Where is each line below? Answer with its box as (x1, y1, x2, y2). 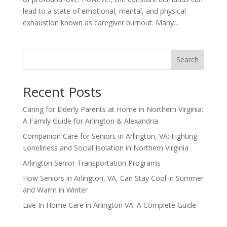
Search (176, 55, 199, 65)
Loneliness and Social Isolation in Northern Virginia (22, 142, 188, 153)
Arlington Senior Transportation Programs (22, 158, 161, 168)
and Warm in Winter (22, 184, 88, 195)
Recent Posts (22, 82, 101, 101)
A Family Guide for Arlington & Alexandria (22, 116, 158, 126)
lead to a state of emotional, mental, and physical (22, 6, 186, 16)
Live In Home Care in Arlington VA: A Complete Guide (22, 200, 196, 210)
